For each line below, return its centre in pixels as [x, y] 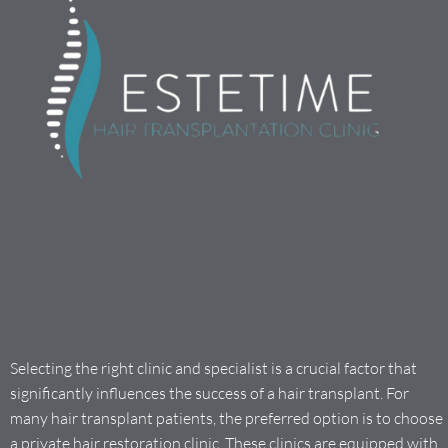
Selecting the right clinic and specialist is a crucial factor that [213, 368]
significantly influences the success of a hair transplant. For [209, 393]
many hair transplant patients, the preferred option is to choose [226, 418]
